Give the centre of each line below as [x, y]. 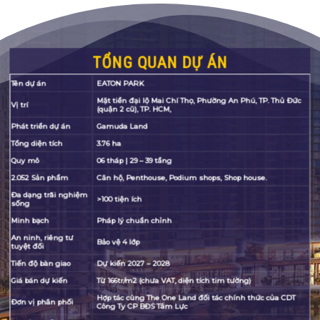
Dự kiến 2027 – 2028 [133, 263]
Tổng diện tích [37, 143]
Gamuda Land [122, 126]
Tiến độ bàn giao [41, 263]
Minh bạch [30, 220]
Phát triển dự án [41, 126]
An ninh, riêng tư [42, 237]
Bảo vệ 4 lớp [118, 242]
